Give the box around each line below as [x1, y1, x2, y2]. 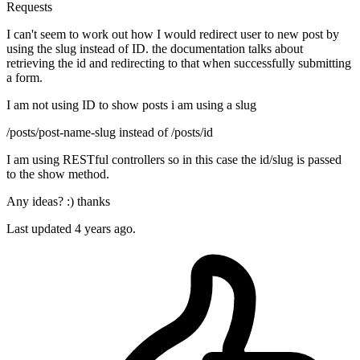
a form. [6, 71, 43, 85]
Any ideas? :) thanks [6, 194, 110, 209]
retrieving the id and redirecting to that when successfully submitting [6, 56, 351, 71]
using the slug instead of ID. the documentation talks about [6, 42, 303, 56]
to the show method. [6, 167, 109, 182]
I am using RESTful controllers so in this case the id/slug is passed [6, 153, 342, 167]
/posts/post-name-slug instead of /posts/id [6, 125, 213, 140]
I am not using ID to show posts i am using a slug [6, 98, 256, 112]
